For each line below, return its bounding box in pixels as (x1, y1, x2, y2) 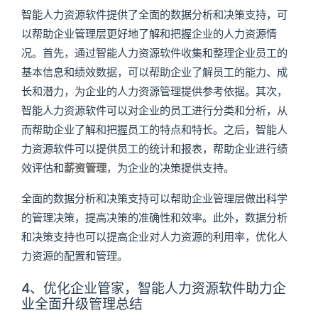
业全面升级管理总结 (21, 296, 143, 313)
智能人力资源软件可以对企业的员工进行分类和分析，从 (21, 104, 287, 118)
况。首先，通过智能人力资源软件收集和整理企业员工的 (21, 46, 287, 60)
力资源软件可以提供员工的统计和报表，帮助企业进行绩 (21, 142, 287, 156)
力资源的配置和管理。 (21, 248, 128, 263)
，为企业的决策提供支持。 (106, 161, 234, 175)
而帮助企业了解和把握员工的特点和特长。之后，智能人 (21, 123, 287, 137)
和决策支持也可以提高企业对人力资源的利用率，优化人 (21, 229, 287, 243)
